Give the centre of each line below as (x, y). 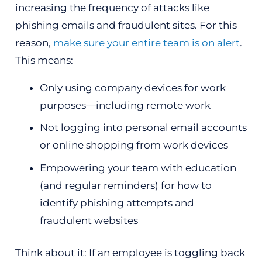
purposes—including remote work (125, 105)
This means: (44, 60)
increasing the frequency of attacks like (112, 7)
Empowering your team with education (138, 168)
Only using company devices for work (133, 87)
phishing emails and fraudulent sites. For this (126, 25)
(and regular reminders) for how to (126, 185)
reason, (34, 42)
